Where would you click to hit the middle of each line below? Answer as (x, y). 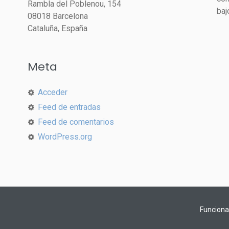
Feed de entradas (69, 107)
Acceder (53, 92)
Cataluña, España (58, 28)
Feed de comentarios (76, 122)
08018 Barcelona (58, 16)
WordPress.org (65, 137)
